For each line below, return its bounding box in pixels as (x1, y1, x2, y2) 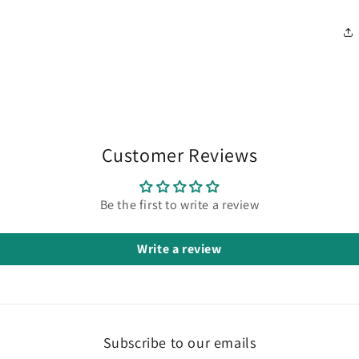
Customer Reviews (101, 142, 258, 167)
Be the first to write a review (99, 196, 260, 213)
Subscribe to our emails (103, 333, 256, 352)
